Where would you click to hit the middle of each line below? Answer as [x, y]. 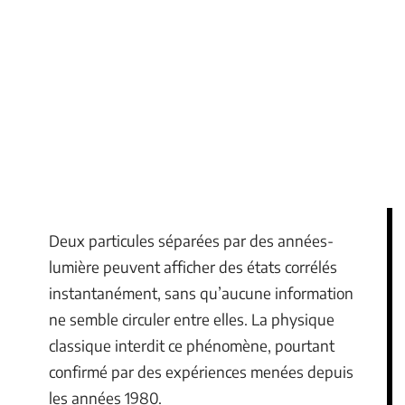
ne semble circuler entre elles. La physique [192, 319]
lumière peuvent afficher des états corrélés [193, 267]
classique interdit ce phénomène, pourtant [192, 345]
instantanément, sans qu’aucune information [201, 293]
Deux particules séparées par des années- [191, 240]
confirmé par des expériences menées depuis [201, 372]
